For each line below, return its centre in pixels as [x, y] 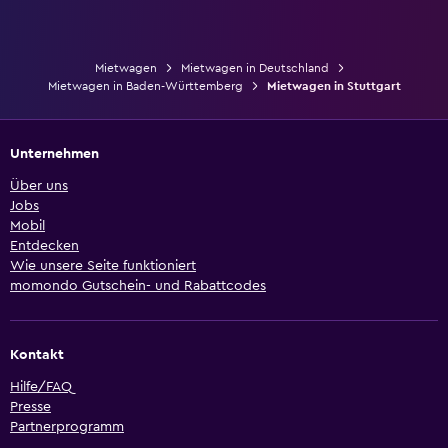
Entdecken [44, 246]
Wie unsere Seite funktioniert [103, 266]
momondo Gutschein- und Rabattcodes [138, 286]
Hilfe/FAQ [41, 387]
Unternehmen [54, 154]
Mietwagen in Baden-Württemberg [145, 86]
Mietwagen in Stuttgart [333, 86]
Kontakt [37, 355]
